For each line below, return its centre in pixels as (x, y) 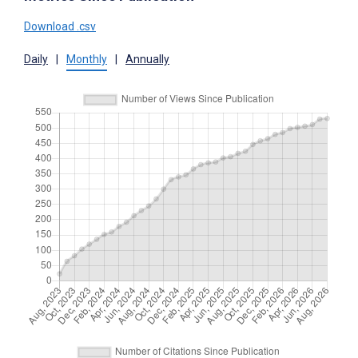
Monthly (87, 59)
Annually (147, 59)
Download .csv (60, 26)
